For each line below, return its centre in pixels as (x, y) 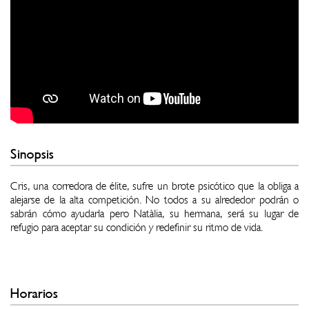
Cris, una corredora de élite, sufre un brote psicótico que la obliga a (154, 186)
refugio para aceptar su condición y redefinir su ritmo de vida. (137, 228)
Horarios (34, 293)
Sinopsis (32, 154)
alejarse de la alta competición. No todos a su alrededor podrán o (154, 200)
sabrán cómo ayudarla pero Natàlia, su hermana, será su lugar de (154, 214)
